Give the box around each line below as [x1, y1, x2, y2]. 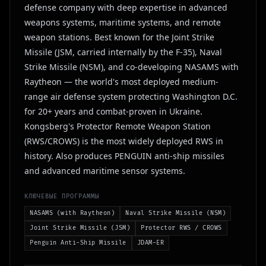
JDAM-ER [137, 239, 164, 246]
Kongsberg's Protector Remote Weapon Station [24, 121, 211, 132]
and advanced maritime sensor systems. [24, 165, 185, 176]
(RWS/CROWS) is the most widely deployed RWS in [24, 135, 223, 147]
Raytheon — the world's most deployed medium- [24, 76, 218, 87]
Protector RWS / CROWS [141, 224, 222, 232]
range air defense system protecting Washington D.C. [24, 91, 237, 102]
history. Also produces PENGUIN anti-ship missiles [24, 150, 224, 161]
